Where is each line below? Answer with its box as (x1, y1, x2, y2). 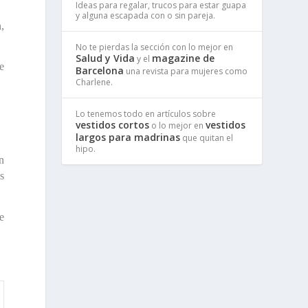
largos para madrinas (76, 130, 181, 144)
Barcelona (76, 63, 124, 77)
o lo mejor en (149, 119, 206, 131)
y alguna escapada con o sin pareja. (76, 9, 216, 21)
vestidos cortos (76, 118, 150, 131)
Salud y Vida (76, 51, 135, 65)
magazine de (152, 51, 215, 65)
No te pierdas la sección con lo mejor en (76, 41, 234, 53)
